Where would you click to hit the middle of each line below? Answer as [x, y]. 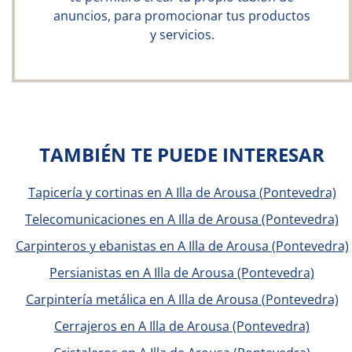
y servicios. [182, 35]
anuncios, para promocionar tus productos [182, 16]
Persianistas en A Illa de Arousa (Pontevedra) [182, 273]
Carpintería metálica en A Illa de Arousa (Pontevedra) [182, 299]
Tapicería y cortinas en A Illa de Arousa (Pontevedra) [182, 192]
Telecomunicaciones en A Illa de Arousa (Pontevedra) [182, 219]
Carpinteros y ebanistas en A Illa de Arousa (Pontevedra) [182, 246]
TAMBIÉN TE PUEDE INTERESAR [182, 154]
